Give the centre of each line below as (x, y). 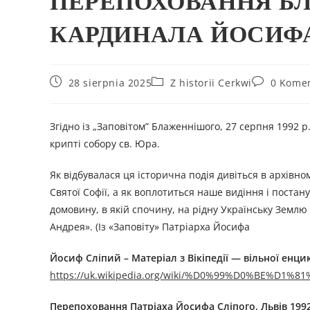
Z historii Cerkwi (211, 83)
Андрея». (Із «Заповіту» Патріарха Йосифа (150, 227)
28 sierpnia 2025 (110, 83)
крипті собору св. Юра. (105, 144)
